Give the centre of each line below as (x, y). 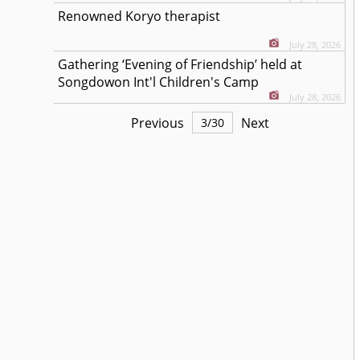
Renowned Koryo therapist (139, 16)
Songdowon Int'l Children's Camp (159, 82)
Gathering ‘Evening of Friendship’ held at (180, 64)
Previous (157, 123)
